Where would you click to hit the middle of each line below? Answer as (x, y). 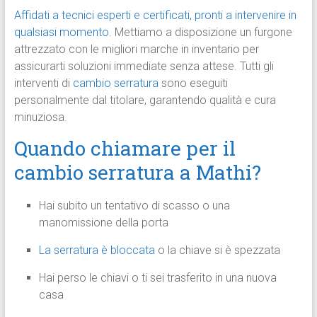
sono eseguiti (193, 83)
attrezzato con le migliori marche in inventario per (136, 50)
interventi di (43, 83)
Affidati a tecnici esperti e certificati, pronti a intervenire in (155, 16)
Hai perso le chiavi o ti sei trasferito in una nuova (157, 278)
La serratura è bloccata (97, 250)
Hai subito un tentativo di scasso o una (134, 206)
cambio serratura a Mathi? (137, 173)
